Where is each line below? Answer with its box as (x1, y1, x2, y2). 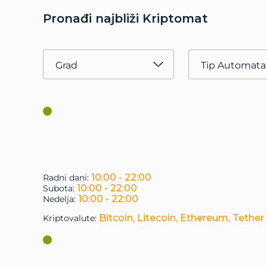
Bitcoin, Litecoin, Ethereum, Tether (99, 212, 264, 223)
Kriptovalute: (43, 213, 99, 223)
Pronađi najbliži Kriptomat (43, 11, 208, 26)
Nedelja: (43, 194, 78, 204)
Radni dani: (43, 172, 91, 183)
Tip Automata (201, 60, 266, 71)
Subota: (43, 183, 77, 194)
